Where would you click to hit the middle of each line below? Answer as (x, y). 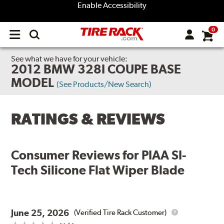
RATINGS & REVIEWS (88, 119)
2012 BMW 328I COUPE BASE (96, 69)
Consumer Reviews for (76, 155)
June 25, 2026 (40, 212)
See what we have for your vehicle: (69, 59)
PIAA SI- (164, 155)
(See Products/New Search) (104, 84)
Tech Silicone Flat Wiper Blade (98, 170)
